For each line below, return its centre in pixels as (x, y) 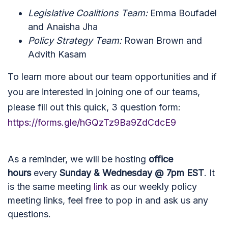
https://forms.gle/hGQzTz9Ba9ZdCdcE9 (92, 122)
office (161, 159)
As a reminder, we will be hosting (78, 159)
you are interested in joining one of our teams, (104, 92)
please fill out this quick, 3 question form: (94, 107)
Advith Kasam (57, 54)
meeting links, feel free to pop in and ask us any (108, 200)
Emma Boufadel (182, 13)
